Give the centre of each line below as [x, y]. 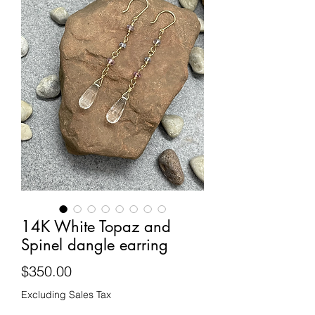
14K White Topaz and [96, 226]
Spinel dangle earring [95, 245]
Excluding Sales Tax [66, 295]
